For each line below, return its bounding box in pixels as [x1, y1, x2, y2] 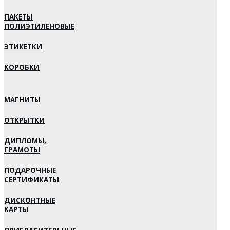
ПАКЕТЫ [4, 12, 33, 22]
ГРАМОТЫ [4, 145, 40, 155]
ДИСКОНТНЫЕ [4, 196, 55, 205]
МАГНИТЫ [4, 94, 41, 104]
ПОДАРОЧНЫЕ [4, 166, 56, 176]
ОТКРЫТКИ [4, 115, 45, 125]
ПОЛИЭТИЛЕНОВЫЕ [4, 22, 74, 31]
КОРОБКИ [4, 63, 40, 72]
